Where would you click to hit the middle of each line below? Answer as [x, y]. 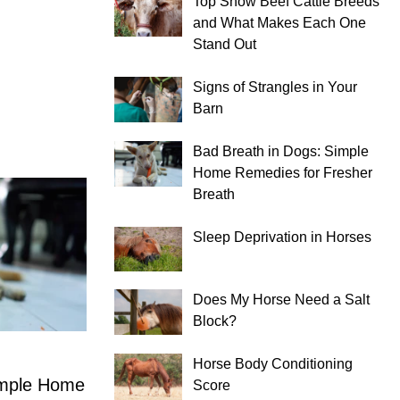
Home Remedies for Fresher [283, 172]
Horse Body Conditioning [273, 364]
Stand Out [225, 44]
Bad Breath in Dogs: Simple [281, 151]
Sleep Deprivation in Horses [282, 237]
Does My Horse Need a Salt [281, 300]
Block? [215, 321]
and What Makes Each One [279, 22]
